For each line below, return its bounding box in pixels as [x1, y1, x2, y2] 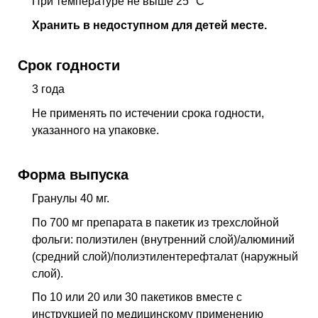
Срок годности [18, 56, 120, 73]
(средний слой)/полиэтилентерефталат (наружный [32, 250, 298, 263]
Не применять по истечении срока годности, [32, 106, 264, 119]
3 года [32, 82, 65, 95]
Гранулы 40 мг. [32, 192, 109, 205]
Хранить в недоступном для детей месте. [32, 18, 267, 31]
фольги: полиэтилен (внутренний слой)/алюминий [32, 233, 295, 246]
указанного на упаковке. [32, 124, 159, 136]
